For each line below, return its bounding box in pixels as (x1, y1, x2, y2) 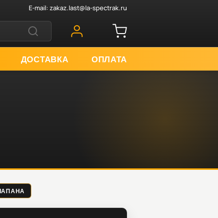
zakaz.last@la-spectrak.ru (50, 3, 127, 12)
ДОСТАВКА (20, 54, 69, 64)
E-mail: (29, 3, 50, 12)
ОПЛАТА (91, 54, 127, 64)
